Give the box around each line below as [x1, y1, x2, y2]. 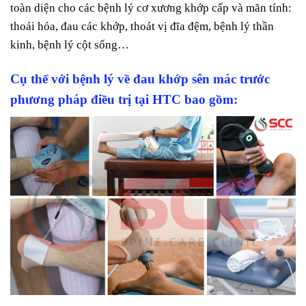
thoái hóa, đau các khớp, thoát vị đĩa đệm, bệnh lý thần [10, 19, 274, 33]
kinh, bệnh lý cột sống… [10, 38, 129, 51]
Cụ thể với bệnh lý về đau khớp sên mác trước [10, 71, 270, 86]
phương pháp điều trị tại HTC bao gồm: [10, 92, 238, 107]
